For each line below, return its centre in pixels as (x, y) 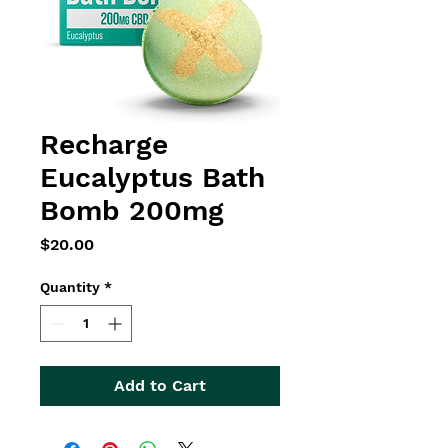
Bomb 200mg (132, 210)
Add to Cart (160, 385)
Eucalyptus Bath (152, 177)
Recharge (104, 144)
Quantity (70, 287)
